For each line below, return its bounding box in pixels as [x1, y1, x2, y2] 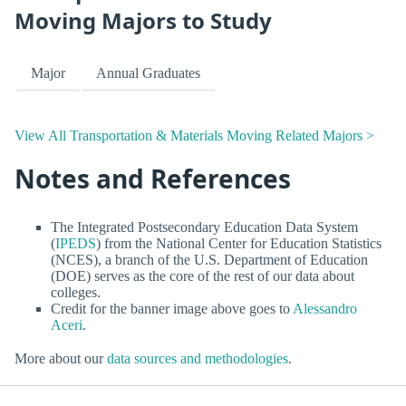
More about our [14, 351, 107, 367]
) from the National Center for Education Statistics [96, 236, 382, 251]
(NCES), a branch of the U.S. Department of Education [51, 252, 368, 267]
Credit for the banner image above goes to [51, 301, 293, 316]
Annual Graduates [96, 64, 200, 81]
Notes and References [14, 161, 291, 197]
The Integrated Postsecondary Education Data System [51, 219, 358, 235]
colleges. [51, 285, 101, 300]
